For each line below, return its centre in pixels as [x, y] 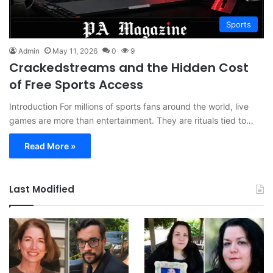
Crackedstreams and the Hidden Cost [129, 68]
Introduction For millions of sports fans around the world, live [129, 107]
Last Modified [42, 190]
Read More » [50, 146]
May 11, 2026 [75, 51]
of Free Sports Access [76, 85]
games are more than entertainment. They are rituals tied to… [131, 121]
